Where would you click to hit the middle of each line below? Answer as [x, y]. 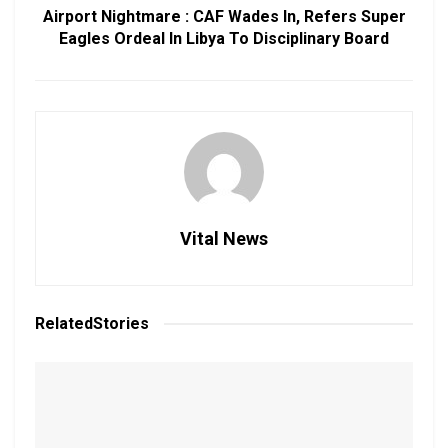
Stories [121, 323]
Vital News [224, 238]
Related [64, 323]
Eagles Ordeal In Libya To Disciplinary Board [224, 38]
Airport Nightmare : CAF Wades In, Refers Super [224, 16]
